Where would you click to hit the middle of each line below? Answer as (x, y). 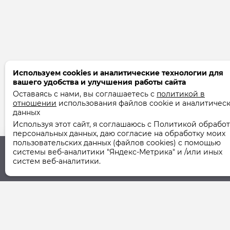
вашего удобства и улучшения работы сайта (99, 82)
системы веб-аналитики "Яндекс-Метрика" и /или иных (118, 152)
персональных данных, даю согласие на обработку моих (119, 133)
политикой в (181, 94)
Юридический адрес (83, 171)
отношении (35, 103)
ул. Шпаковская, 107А (81, 195)
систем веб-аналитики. (57, 161)
